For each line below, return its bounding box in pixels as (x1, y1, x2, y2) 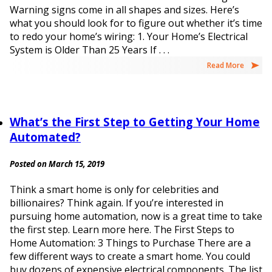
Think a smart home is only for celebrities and (10, 182, 219, 196)
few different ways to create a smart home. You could (10, 249, 250, 263)
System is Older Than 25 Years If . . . (10, 43, 169, 57)
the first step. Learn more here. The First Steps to (10, 222, 234, 236)
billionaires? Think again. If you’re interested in (10, 195, 223, 209)
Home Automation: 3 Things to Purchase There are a (10, 236, 251, 250)
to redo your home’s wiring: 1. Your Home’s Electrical (10, 30, 248, 44)
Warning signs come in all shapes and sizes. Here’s (10, 3, 239, 17)
